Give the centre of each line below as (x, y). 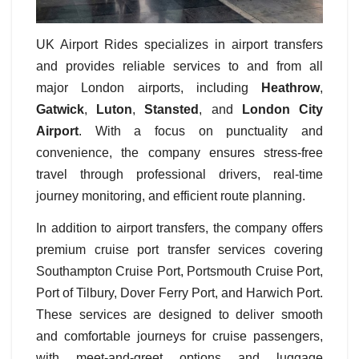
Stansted (172, 109)
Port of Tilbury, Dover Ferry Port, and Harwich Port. (179, 292)
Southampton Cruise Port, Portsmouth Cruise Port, (179, 271)
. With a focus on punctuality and (201, 131)
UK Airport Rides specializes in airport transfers (179, 44)
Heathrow (290, 87)
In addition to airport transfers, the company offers (179, 228)
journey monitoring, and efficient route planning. (171, 196)
